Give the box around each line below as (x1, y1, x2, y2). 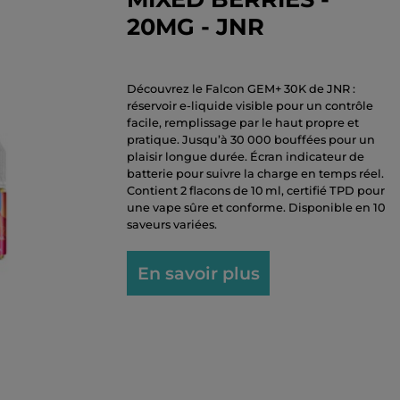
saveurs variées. (127, 218, 217, 231)
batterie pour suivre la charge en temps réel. (127, 167, 384, 180)
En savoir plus (137, 262, 260, 284)
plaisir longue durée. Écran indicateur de (127, 150, 364, 163)
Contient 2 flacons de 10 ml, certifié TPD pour (127, 184, 385, 197)
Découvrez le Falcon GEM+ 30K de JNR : (127, 82, 355, 96)
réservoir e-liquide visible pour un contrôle (127, 99, 373, 112)
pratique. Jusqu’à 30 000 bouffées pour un (127, 133, 375, 146)
